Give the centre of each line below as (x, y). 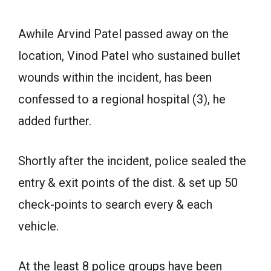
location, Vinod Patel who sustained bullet (129, 56)
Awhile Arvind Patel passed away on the (123, 34)
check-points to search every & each (115, 204)
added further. (55, 121)
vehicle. (38, 226)
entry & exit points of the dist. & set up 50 (128, 183)
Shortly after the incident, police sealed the (132, 161)
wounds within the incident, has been (115, 77)
